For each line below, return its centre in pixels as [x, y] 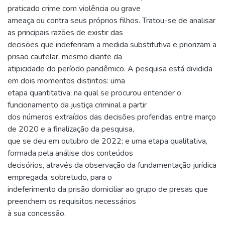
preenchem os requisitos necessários [72, 201]
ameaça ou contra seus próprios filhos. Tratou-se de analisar [111, 21]
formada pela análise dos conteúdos [70, 153]
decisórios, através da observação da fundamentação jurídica [112, 165]
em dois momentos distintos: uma [66, 81]
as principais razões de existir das [65, 33]
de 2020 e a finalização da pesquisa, [71, 129]
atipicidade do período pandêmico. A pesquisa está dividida [110, 69]
